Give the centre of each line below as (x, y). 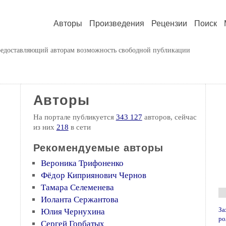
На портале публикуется (74, 117)
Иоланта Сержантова (79, 200)
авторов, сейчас (169, 117)
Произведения (117, 23)
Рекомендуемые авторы (98, 148)
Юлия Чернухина (73, 212)
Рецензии (169, 23)
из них (45, 127)
